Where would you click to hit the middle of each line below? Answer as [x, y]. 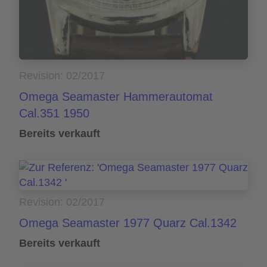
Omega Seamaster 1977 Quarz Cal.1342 [128, 223]
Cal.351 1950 [54, 114]
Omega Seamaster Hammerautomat [116, 97]
